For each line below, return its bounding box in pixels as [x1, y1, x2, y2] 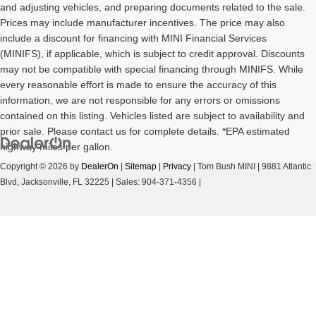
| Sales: [109, 176, 142, 187]
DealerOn [81, 161, 119, 171]
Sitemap [125, 161, 157, 171]
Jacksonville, [19, 176, 71, 187]
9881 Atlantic [260, 161, 311, 171]
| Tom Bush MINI [191, 161, 255, 171]
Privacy [163, 161, 191, 171]
